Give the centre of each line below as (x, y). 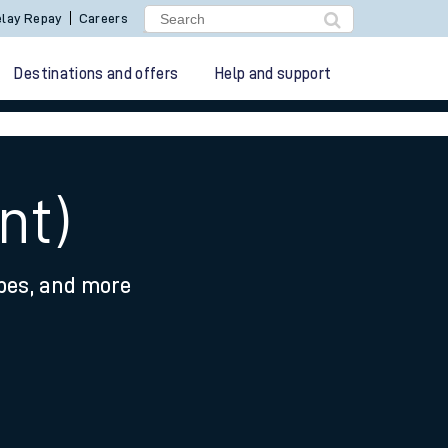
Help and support (273, 74)
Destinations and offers (96, 74)
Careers (103, 18)
